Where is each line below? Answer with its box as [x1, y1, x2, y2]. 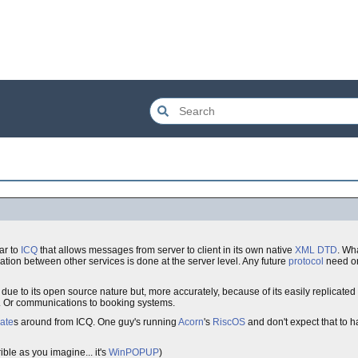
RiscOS [213, 316, 245, 328]
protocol [288, 256, 324, 267]
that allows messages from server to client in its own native [38, 245, 295, 256]
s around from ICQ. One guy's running [14, 316, 178, 328]
